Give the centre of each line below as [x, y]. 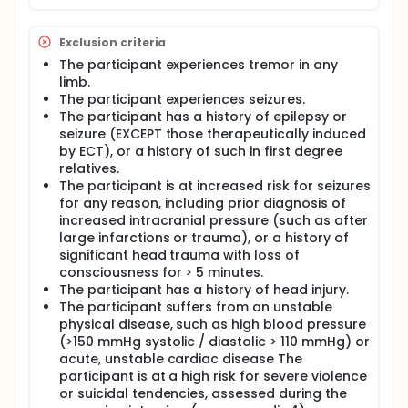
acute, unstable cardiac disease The [181, 359]
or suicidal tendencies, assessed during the [203, 393]
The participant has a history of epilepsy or [203, 117]
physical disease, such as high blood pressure [213, 324]
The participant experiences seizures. [182, 99]
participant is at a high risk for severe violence [213, 376]
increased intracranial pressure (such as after [214, 220]
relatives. [89, 168]
